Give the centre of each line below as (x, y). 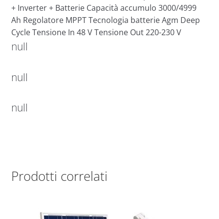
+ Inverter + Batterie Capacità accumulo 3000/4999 (104, 8)
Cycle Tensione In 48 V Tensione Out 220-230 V (96, 33)
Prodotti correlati (59, 176)
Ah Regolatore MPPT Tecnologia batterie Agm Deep (105, 20)
